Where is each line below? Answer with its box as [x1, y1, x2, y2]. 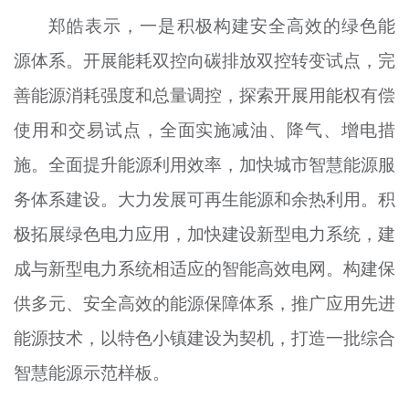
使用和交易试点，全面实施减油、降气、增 [13, 117, 361, 142]
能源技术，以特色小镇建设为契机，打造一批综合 [13, 325, 396, 350]
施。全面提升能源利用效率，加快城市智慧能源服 [13, 152, 396, 176]
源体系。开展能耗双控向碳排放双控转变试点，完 [13, 47, 396, 72]
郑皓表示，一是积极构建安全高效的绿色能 [48, 13, 396, 37]
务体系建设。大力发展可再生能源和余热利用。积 [13, 186, 396, 211]
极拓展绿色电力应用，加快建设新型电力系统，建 [13, 221, 396, 246]
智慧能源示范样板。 [13, 360, 170, 384]
